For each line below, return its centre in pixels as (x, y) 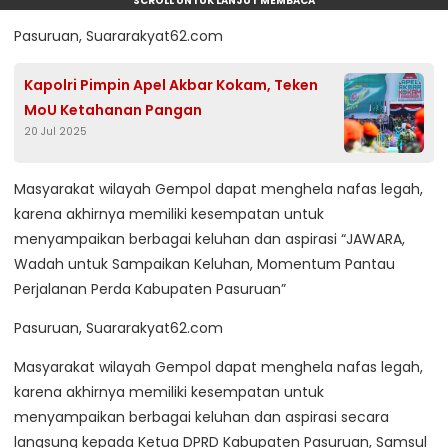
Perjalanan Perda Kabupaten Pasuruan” (150, 289)
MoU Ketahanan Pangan (113, 110)
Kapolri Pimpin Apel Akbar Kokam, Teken (171, 85)
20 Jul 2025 (55, 132)
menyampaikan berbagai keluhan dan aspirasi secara (201, 417)
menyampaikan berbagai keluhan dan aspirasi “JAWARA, (209, 239)
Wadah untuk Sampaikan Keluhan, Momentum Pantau (204, 264)
